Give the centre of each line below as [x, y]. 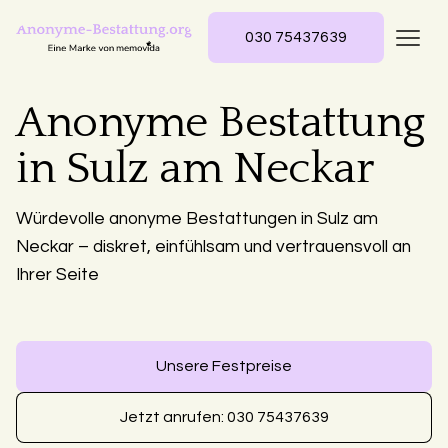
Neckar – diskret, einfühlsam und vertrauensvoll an [213, 247]
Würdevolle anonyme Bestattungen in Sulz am [197, 219]
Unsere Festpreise [224, 366]
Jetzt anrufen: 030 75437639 [224, 417]
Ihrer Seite [57, 275]
